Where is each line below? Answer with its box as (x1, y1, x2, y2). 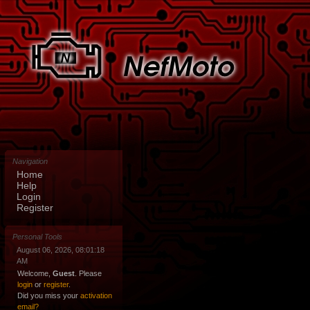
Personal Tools (12, 232, 62, 241)
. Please (75, 269, 102, 277)
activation (80, 291, 112, 300)
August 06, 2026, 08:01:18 (17, 246, 104, 254)
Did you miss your (17, 291, 80, 300)
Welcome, (17, 269, 53, 277)
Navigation (12, 157, 48, 165)
